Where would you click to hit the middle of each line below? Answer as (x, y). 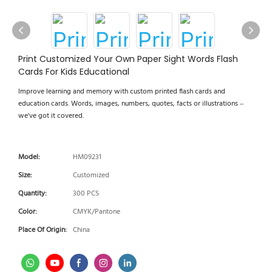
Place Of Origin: (42, 230)
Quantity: (32, 194)
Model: (29, 157)
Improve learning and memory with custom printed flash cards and (122, 92)
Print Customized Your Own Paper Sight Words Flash (128, 59)
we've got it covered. (51, 116)
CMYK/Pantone (97, 212)
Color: (28, 212)
